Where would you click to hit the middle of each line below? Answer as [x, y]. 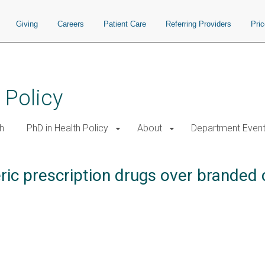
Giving [27, 24]
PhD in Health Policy [67, 128]
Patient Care [125, 24]
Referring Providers [198, 24]
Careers [71, 24]
